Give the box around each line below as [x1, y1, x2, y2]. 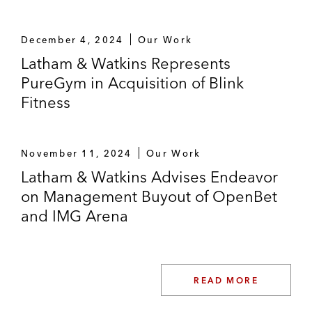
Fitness [21, 92, 70, 112]
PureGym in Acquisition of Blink [21, 72, 244, 93]
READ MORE [194, 274, 258, 286]
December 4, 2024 [21, 33, 124, 45]
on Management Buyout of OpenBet [21, 186, 277, 206]
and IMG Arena [21, 205, 128, 226]
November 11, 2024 [21, 147, 132, 159]
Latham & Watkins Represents [21, 53, 231, 73]
